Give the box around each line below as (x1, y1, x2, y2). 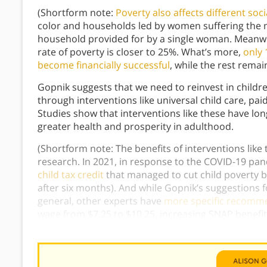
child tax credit (38, 168, 104, 182)
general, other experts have (38, 194, 164, 208)
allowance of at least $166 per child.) (38, 221, 200, 234)
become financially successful (38, 58, 170, 72)
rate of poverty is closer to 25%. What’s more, (38, 45, 243, 59)
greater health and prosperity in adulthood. (38, 120, 234, 133)
